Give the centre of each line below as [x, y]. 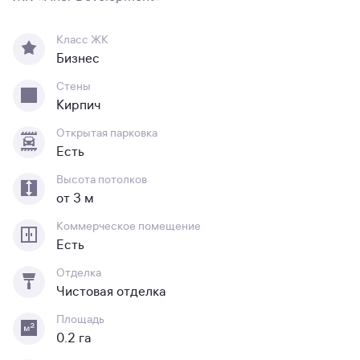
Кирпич [78, 105]
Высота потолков [102, 180]
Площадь [80, 319]
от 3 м [75, 198]
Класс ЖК [82, 40]
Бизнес [78, 59]
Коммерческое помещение [129, 226]
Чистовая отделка [111, 292]
